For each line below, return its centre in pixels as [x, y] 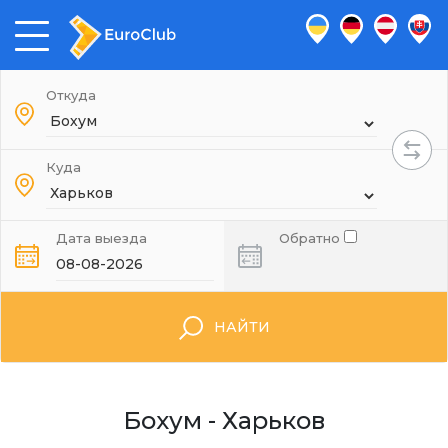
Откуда [71, 95]
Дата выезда [101, 238]
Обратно [311, 238]
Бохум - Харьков [224, 420]
